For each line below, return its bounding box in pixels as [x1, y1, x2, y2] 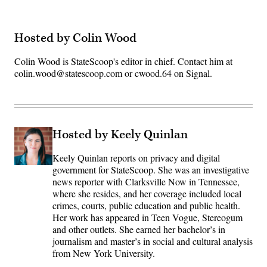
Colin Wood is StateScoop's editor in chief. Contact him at [14, 55, 232, 68]
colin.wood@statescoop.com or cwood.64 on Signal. [14, 67, 212, 80]
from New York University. [52, 247, 155, 260]
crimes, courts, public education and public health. [52, 199, 240, 212]
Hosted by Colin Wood [14, 30, 136, 46]
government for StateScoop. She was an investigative [52, 163, 249, 176]
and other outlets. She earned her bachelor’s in [52, 223, 225, 236]
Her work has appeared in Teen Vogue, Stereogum [52, 211, 243, 224]
